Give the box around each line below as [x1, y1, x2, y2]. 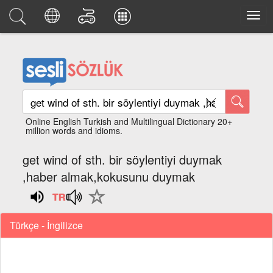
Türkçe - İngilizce [10, 218, 83, 232]
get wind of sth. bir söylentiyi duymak [23, 151, 222, 168]
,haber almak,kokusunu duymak [23, 168, 196, 185]
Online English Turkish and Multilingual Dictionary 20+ [26, 115, 233, 127]
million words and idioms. [26, 124, 123, 136]
